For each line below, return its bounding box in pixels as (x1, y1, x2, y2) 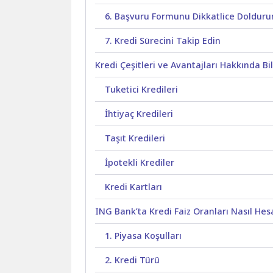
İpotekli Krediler (105, 157, 175, 169)
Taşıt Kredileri (105, 132, 166, 144)
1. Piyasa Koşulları (105, 230, 182, 242)
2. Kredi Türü (105, 254, 160, 266)
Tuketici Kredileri (105, 83, 179, 96)
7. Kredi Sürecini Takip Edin (105, 35, 221, 47)
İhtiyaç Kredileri (105, 108, 174, 120)
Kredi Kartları (105, 181, 163, 193)
